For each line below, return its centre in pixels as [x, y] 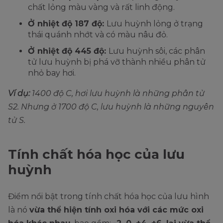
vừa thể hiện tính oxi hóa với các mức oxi [116, 210]
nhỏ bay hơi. [52, 73]
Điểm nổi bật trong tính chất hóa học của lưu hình [109, 196]
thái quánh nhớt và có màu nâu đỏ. [98, 34]
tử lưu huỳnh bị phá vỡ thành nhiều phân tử [117, 62]
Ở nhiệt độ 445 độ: [68, 51]
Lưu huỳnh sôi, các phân [157, 51]
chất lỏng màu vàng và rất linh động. [101, 7]
